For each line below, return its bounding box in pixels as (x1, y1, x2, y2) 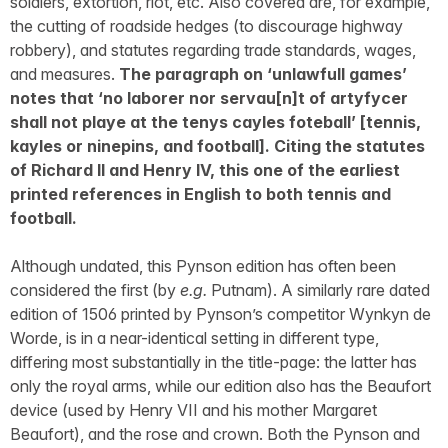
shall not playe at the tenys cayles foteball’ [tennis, (10, 111, 421, 132)
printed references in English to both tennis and (10, 183, 391, 204)
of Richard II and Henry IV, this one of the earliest (10, 159, 400, 180)
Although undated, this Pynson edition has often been (10, 255, 396, 276)
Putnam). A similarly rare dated (207, 279, 430, 300)
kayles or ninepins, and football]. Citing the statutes (10, 135, 425, 156)
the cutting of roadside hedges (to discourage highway (10, 15, 403, 36)
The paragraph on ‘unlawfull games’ (119, 63, 407, 84)
